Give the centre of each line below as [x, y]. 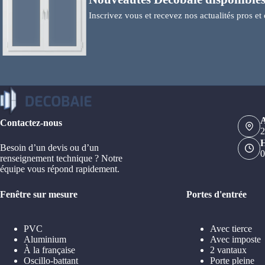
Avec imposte [235, 239]
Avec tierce [231, 229]
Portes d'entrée [216, 194]
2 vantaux [228, 250]
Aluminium [45, 239]
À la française [49, 250]
